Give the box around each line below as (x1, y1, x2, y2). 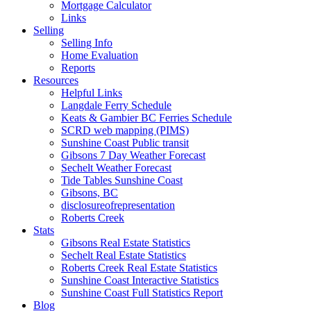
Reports (61, 62, 95, 74)
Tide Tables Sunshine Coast (61, 174, 183, 186)
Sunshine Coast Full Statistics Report (61, 287, 223, 299)
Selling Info (61, 37, 112, 49)
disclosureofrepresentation (61, 199, 175, 211)
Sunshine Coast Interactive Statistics (61, 274, 219, 286)
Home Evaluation (61, 49, 138, 61)
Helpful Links (61, 87, 122, 99)
